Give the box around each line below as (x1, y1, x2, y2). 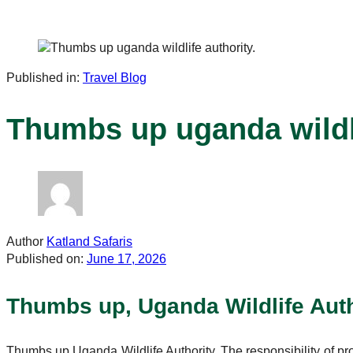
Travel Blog (83, 71, 147, 85)
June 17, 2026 (87, 252, 166, 266)
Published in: (6, 71, 80, 85)
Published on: (6, 252, 84, 266)
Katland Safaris (46, 235, 132, 249)
